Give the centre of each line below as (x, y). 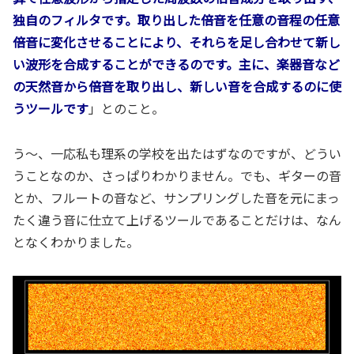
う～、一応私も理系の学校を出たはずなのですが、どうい (177, 154)
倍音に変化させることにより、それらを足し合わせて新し (177, 42)
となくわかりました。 (76, 242)
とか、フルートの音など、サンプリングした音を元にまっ (176, 198)
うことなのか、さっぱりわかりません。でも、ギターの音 (177, 176)
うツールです (51, 109)
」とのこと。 (126, 109)
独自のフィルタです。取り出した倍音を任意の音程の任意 (176, 20)
